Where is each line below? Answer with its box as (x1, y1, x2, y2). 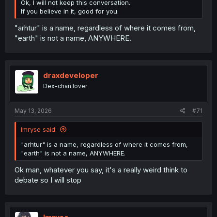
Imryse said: (21, 125, 57, 133)
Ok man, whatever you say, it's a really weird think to (15, 165, 187, 174)
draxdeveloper (43, 70, 98, 80)
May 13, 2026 (15, 107, 52, 114)
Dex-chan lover (43, 82, 87, 90)
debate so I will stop (15, 175, 81, 185)
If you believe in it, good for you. (21, 7, 119, 15)
